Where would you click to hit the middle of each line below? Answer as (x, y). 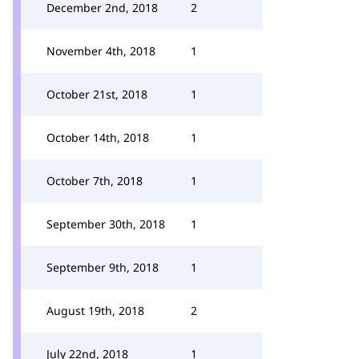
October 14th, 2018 (98, 137)
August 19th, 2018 (95, 311)
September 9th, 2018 (103, 267)
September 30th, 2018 (106, 224)
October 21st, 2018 (97, 94)
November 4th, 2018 (101, 51)
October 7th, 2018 (95, 181)
